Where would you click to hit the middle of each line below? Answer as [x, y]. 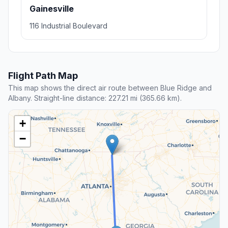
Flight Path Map [43, 76]
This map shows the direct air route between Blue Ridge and [110, 88]
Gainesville [52, 9]
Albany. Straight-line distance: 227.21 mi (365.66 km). [95, 98]
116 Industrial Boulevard [68, 26]
